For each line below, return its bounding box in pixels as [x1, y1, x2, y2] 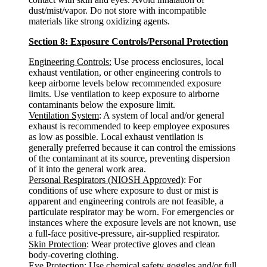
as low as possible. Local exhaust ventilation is [29, 132, 203, 142]
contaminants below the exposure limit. [29, 100, 175, 110]
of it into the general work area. [29, 164, 146, 174]
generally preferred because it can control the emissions [29, 142, 235, 153]
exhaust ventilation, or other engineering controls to [29, 67, 221, 77]
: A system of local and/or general [99, 110, 224, 120]
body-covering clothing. [29, 250, 119, 260]
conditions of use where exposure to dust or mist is [29, 185, 218, 195]
